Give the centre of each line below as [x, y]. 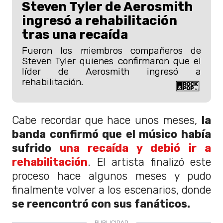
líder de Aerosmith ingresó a [111, 72]
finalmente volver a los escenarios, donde [111, 190]
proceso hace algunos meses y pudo [111, 176]
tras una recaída [75, 35]
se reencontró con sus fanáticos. [101, 204]
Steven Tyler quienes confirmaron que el [111, 61]
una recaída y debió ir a [135, 148]
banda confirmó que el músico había [111, 134]
